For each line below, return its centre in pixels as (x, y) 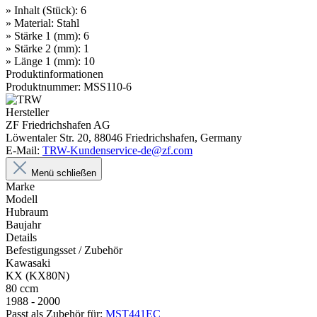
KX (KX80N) (38, 275)
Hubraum (27, 212)
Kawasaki (28, 263)
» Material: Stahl (42, 23)
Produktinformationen (54, 74)
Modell (22, 199)
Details (21, 237)
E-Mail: (24, 150)
